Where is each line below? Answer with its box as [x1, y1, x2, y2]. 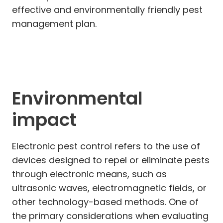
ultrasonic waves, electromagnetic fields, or [12, 181, 207, 194]
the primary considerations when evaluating [12, 209, 209, 222]
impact [12, 107, 77, 132]
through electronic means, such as [12, 167, 167, 180]
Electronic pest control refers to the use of [12, 139, 200, 152]
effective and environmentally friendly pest [12, 3, 203, 16]
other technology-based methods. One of [12, 195, 199, 208]
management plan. [12, 17, 97, 30]
